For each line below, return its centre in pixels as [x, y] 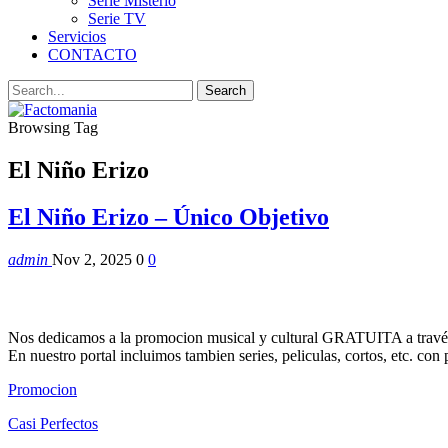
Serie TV [117, 18]
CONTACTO [92, 54]
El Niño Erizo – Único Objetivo [168, 216]
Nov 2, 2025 [92, 259]
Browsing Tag [53, 127]
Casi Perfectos [53, 424]
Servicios [77, 36]
